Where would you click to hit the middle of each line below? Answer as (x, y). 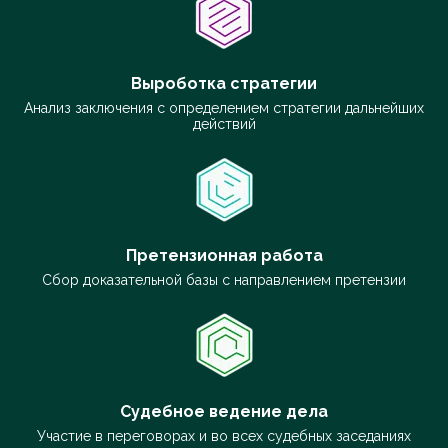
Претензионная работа (224, 255)
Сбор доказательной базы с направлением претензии (224, 280)
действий (224, 124)
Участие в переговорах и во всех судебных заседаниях (224, 436)
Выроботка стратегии (224, 83)
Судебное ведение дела (224, 411)
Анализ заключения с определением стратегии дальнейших (224, 108)
